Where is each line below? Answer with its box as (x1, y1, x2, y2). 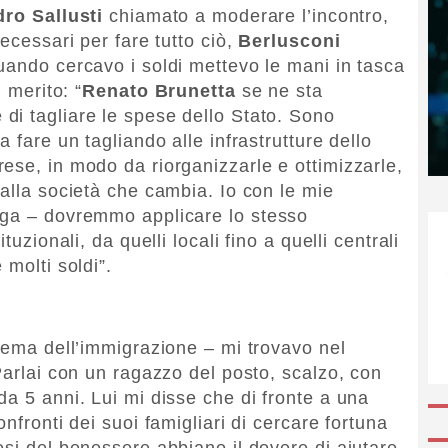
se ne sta (235, 80, 323, 101)
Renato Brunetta (82, 80, 236, 101)
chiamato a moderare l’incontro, (103, 5, 390, 26)
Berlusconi (238, 30, 341, 51)
